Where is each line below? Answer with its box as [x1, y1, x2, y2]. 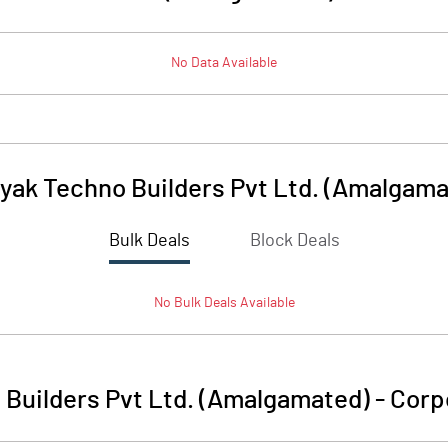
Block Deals [249, 232, 340, 250]
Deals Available [200, 296, 295, 310]
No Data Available [171, 56, 277, 70]
